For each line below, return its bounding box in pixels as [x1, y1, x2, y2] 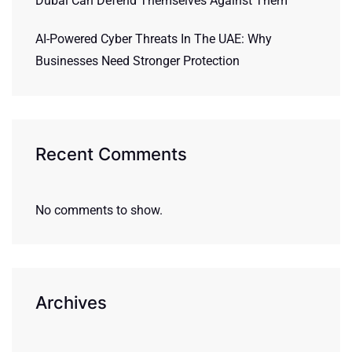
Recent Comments [35, 144, 187, 164]
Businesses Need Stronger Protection [35, 53, 240, 68]
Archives [35, 292, 107, 313]
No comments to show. [35, 203, 163, 218]
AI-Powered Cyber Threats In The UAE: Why [35, 31, 272, 46]
